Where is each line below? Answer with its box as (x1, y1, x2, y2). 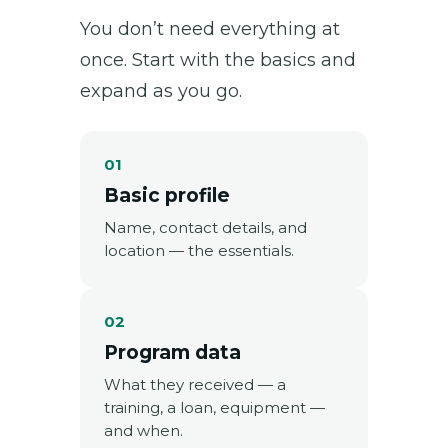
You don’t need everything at (80, 17, 340, 40)
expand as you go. (80, 79, 242, 102)
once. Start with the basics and (80, 48, 356, 71)
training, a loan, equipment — (104, 397, 325, 417)
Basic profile (104, 183, 230, 207)
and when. (104, 420, 183, 440)
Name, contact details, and (104, 217, 307, 237)
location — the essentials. (104, 240, 294, 260)
